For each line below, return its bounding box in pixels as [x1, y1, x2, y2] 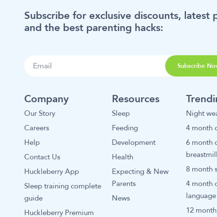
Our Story [24, 108, 56, 119]
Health [112, 152, 134, 162]
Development [112, 137, 156, 148]
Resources [112, 92, 160, 106]
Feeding [112, 123, 139, 133]
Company [24, 92, 69, 106]
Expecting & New [112, 166, 169, 177]
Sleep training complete [24, 181, 102, 191]
